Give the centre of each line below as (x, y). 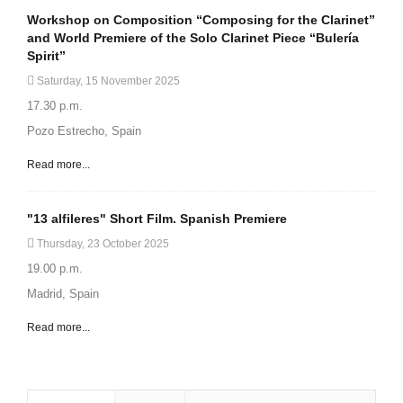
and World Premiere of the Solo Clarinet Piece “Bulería (193, 38)
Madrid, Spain (63, 294)
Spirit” (46, 56)
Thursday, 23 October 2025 (102, 244)
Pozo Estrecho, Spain (84, 131)
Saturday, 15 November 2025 (107, 81)
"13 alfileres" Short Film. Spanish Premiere (157, 219)
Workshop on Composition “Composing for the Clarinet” (201, 20)
